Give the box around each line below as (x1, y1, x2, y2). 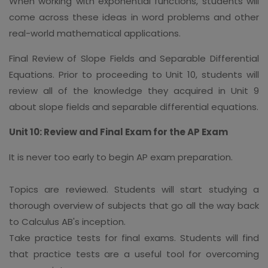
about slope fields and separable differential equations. (9, 100, 258, 113)
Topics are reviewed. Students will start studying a (9, 182, 259, 196)
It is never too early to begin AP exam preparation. (9, 150, 233, 163)
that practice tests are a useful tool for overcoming (9, 247, 259, 260)
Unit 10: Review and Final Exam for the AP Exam (9, 125, 228, 138)
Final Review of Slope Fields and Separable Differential (9, 51, 259, 65)
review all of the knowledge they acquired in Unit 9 (9, 84, 259, 97)
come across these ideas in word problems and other (9, 10, 259, 23)
